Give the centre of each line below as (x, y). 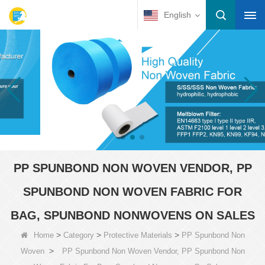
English (177, 15)
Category (78, 235)
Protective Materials (138, 235)
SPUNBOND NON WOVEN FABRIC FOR (132, 191)
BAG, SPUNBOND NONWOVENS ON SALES (132, 215)
